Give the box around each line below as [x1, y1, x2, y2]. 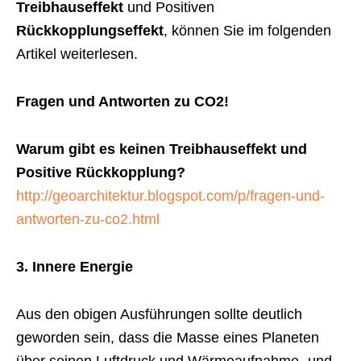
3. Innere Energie [16, 258, 133, 275]
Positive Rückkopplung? [16, 164, 185, 180]
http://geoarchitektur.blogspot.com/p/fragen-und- [16, 187, 325, 204]
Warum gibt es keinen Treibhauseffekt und [16, 140, 307, 157]
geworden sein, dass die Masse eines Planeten [16, 329, 319, 346]
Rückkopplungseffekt [16, 22, 164, 39]
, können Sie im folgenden [164, 22, 331, 39]
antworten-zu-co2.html [16, 210, 160, 227]
